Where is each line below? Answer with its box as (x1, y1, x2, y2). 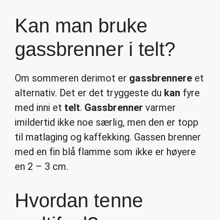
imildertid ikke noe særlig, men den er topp (15, 116, 198, 128)
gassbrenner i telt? (15, 38, 175, 60)
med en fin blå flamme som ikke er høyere (15, 146, 196, 158)
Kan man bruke (15, 15, 147, 36)
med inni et (15, 102, 65, 113)
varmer (142, 102, 176, 113)
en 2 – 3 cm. (15, 161, 69, 172)
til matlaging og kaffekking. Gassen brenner (15, 131, 201, 143)
